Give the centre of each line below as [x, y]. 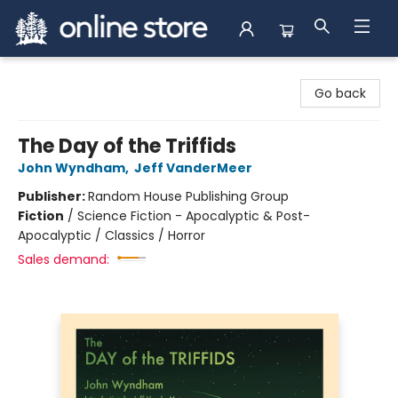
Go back [340, 93]
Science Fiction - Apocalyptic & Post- [194, 216]
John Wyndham [72, 168]
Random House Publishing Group [188, 196]
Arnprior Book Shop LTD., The [100, 74]
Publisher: [53, 196]
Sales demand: [64, 259]
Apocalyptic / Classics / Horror [111, 235]
